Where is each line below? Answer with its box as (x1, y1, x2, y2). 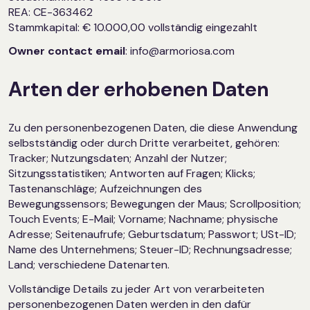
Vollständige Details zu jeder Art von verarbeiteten (8, 282, 264, 297)
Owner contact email (8, 44, 125, 59)
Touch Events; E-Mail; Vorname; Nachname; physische (8, 212, 278, 227)
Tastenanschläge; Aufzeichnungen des (8, 181, 202, 197)
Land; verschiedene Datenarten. (8, 257, 170, 273)
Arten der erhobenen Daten (8, 76, 268, 103)
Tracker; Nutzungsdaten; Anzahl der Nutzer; (8, 151, 227, 166)
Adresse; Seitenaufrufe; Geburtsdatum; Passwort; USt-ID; (8, 227, 296, 242)
